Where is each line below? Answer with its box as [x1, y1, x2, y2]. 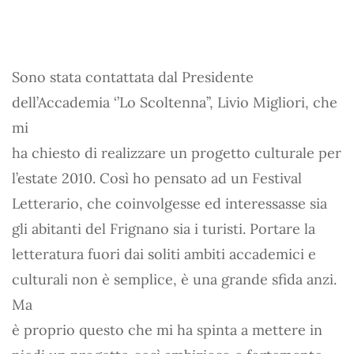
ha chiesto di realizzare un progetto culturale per [12, 143, 341, 162]
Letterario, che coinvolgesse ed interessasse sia [12, 194, 327, 213]
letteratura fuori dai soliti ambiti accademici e [12, 244, 316, 263]
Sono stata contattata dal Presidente [12, 67, 254, 86]
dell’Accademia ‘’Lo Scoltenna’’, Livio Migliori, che [12, 92, 337, 111]
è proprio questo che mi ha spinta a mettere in [12, 320, 322, 339]
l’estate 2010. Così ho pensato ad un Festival [12, 168, 302, 187]
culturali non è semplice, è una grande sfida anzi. [12, 269, 337, 288]
